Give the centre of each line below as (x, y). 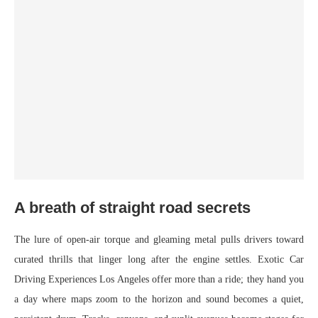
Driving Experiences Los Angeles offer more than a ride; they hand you (159, 280)
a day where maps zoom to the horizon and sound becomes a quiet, (159, 300)
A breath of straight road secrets (132, 208)
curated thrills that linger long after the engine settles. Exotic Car (159, 260)
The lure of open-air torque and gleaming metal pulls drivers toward (159, 240)
